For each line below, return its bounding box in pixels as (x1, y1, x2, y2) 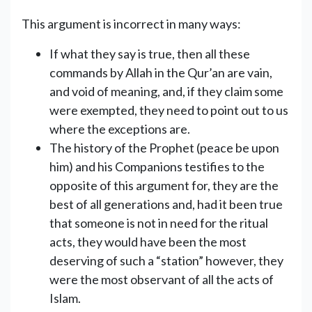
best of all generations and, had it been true (49, 196, 283, 212)
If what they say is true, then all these (49, 45, 250, 61)
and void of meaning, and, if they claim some (49, 83, 283, 99)
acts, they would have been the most (49, 233, 247, 249)
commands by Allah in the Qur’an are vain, (49, 64, 272, 80)
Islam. (49, 290, 81, 306)
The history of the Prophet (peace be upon (49, 139, 279, 155)
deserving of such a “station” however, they (49, 252, 283, 268)
